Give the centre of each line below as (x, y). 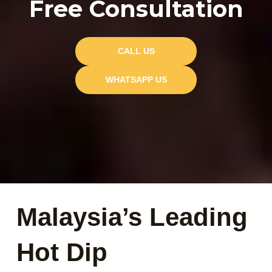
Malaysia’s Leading (132, 217)
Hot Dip (62, 253)
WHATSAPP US (136, 80)
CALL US (136, 51)
